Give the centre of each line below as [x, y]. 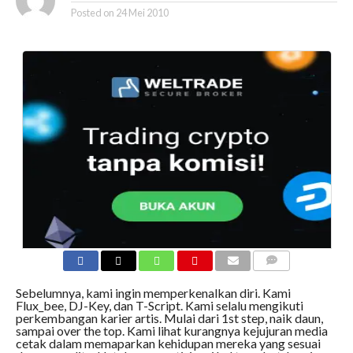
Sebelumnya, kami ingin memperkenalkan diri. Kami [153, 293]
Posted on [92, 13]
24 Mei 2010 [142, 13]
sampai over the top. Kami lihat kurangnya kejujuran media [171, 331]
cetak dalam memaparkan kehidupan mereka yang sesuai [168, 343]
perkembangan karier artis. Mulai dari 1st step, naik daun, [169, 318]
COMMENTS [284, 279]
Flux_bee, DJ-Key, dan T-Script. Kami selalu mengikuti [159, 305]
